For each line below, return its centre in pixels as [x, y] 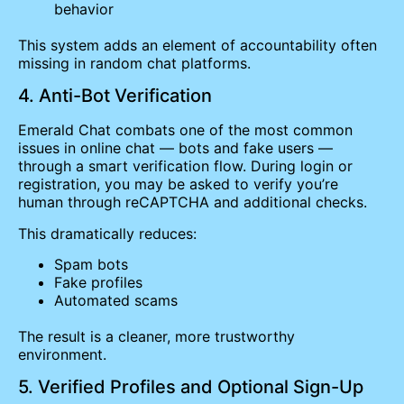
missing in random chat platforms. [134, 63]
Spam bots [91, 265]
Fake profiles [98, 283]
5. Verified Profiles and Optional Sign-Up [191, 387]
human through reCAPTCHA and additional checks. [193, 202]
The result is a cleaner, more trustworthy [156, 337]
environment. [62, 355]
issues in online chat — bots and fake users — [175, 148]
